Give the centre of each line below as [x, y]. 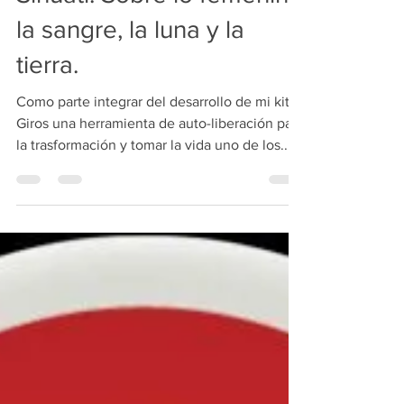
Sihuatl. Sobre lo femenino [160, 23]
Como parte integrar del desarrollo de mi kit [153, 131]
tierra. [47, 94]
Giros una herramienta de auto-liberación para [160, 152]
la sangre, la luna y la [130, 59]
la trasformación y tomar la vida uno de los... [154, 174]
